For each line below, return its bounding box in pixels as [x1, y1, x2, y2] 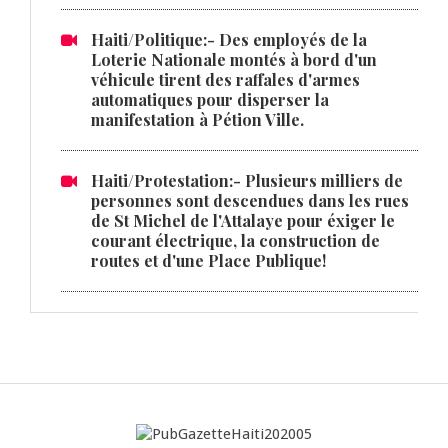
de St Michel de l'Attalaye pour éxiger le [91, 209, 395, 231]
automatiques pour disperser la [91, 88, 329, 110]
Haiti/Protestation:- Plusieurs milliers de [91, 169, 403, 191]
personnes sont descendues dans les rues [91, 189, 409, 211]
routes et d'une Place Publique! [91, 249, 326, 271]
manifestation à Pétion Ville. [91, 108, 304, 130]
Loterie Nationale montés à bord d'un [91, 48, 377, 70]
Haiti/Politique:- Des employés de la [91, 28, 367, 50]
